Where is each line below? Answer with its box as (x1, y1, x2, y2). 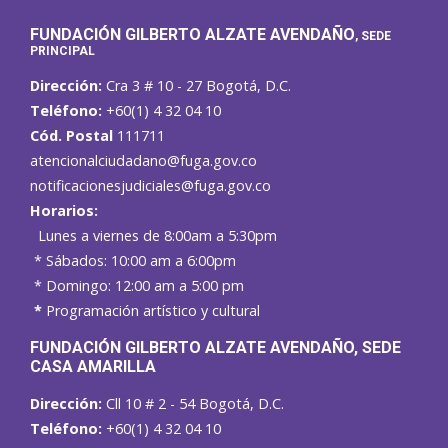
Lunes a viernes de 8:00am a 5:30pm (30, 226, 277, 246)
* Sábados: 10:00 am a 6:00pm (30, 251, 236, 271)
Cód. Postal (30, 126, 113, 146)
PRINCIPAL (30, 44, 95, 59)
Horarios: (30, 201, 98, 221)
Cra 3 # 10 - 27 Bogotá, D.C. (106, 76, 291, 96)
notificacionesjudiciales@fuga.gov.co (30, 176, 271, 196)
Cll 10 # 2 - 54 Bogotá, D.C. (102, 394, 284, 414)
